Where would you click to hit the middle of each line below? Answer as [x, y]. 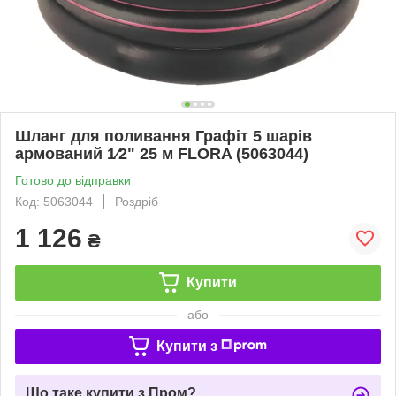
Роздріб [137, 201]
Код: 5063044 [54, 201]
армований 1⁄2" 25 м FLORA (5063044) [162, 153]
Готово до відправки [73, 180]
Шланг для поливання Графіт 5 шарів [164, 136]
